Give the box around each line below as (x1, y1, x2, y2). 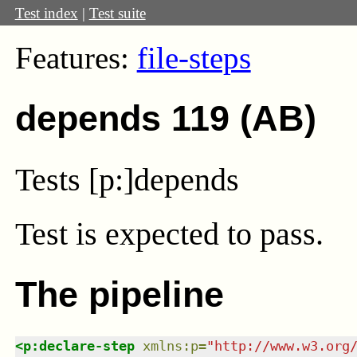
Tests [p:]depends (14, 161, 239, 198)
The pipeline (14, 274, 224, 316)
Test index (14, 4, 78, 22)
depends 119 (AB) (14, 98, 316, 139)
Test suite (88, 4, 146, 22)
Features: (14, 41, 137, 76)
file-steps (136, 41, 251, 76)
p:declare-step (22, 337, 135, 354)
